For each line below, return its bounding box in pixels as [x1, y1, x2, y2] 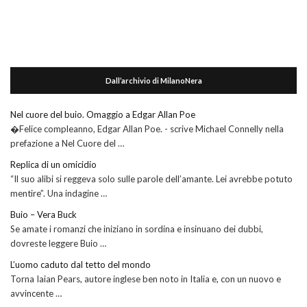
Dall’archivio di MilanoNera [105, 76, 202, 86]
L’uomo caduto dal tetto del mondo [10, 259, 151, 271]
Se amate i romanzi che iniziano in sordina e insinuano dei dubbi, [10, 223, 263, 235]
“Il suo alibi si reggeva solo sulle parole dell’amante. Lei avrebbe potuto [10, 173, 293, 185]
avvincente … [10, 288, 62, 299]
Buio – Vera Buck [10, 209, 77, 221]
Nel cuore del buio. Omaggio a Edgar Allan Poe [10, 109, 195, 121]
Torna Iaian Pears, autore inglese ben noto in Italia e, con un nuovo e [10, 273, 281, 285]
